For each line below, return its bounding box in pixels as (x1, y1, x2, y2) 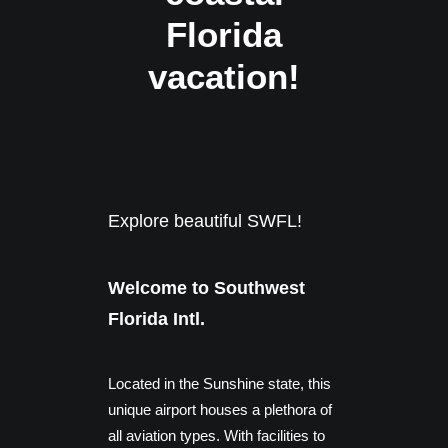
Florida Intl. (108, 309, 205, 329)
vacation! (148, 57, 300, 96)
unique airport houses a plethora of (108, 401, 332, 418)
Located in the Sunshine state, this (108, 375, 331, 392)
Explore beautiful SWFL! (108, 211, 302, 231)
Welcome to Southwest (108, 278, 305, 298)
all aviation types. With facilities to (108, 427, 325, 444)
